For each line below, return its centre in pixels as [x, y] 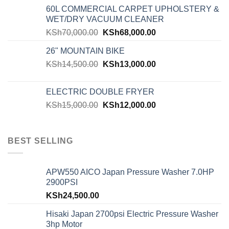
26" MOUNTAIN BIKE [85, 51]
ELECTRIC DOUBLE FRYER [100, 91]
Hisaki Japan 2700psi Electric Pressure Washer [132, 214]
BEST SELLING [40, 141]
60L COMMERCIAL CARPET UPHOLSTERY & [133, 9]
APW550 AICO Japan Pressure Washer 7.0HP [130, 172]
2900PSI [62, 182]
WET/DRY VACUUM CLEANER [105, 19]
